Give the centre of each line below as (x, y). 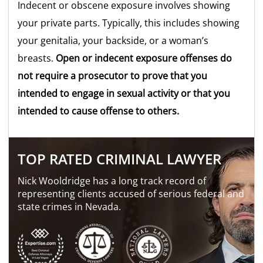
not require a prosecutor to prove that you (113, 76)
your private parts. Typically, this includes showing (129, 23)
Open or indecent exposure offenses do (144, 58)
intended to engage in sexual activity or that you (124, 94)
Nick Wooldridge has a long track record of (112, 181)
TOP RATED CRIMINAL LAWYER (120, 159)
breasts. (37, 58)
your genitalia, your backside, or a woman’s (113, 41)
